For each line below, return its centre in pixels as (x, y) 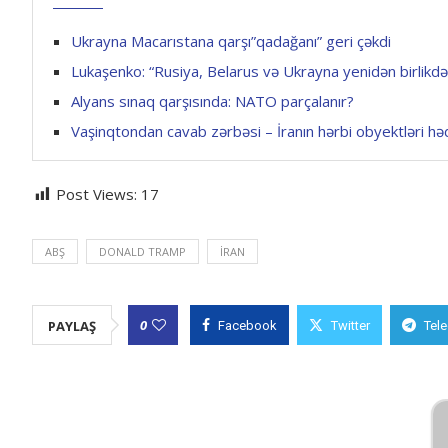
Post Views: (96, 194)
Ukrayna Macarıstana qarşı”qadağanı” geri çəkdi (231, 41)
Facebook (247, 325)
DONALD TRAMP (142, 251)
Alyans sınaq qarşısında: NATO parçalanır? (212, 101)
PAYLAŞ (72, 326)
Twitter (350, 325)
